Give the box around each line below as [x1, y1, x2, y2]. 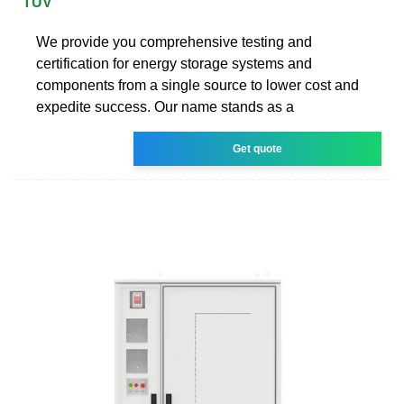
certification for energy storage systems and [36, 55, 312, 71]
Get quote [233, 142, 283, 155]
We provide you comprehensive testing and [36, 33, 312, 50]
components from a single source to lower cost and [36, 77, 359, 93]
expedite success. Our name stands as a [36, 98, 294, 115]
